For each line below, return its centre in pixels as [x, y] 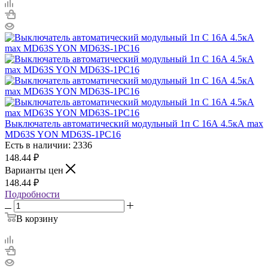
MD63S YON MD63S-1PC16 [63, 134]
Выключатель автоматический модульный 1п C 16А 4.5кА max [134, 123]
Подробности [32, 194]
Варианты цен [35, 170]
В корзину [37, 218]
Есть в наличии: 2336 [48, 145]
